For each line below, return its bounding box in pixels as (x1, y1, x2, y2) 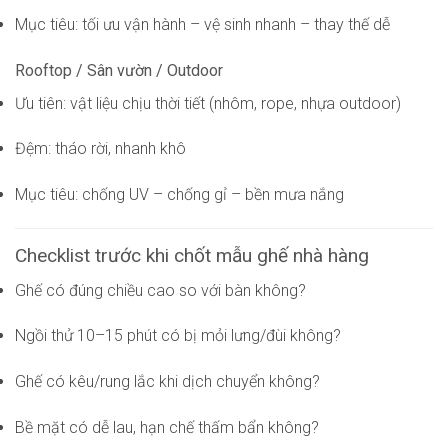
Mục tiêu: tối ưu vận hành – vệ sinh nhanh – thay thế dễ (15, 14, 390, 34)
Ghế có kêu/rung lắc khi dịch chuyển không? (15, 372, 320, 392)
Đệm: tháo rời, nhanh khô (15, 139, 186, 159)
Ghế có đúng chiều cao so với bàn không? (15, 280, 306, 300)
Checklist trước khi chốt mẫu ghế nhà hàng (15, 244, 369, 268)
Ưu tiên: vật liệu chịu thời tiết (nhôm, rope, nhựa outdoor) (15, 93, 401, 113)
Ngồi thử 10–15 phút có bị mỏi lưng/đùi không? (15, 326, 341, 346)
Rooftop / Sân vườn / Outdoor (15, 60, 223, 80)
